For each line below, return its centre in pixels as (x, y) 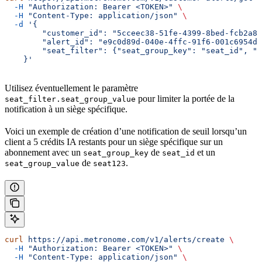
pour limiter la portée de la (185, 99)
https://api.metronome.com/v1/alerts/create (124, 240)
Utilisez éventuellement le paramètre (71, 88)
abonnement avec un (44, 153)
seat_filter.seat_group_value (70, 99)
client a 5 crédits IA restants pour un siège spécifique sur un (114, 142)
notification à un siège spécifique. (66, 109)
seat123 (109, 164)
